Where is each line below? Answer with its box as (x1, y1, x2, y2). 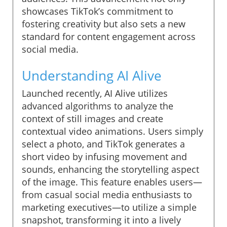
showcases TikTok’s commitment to (22, 5, 173, 17)
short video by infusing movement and (22, 150, 187, 163)
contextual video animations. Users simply (22, 125, 203, 137)
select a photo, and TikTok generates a (22, 137, 185, 150)
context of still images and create (22, 112, 163, 125)
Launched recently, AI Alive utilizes (22, 87, 168, 99)
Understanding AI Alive (22, 66, 162, 85)
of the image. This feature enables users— (22, 175, 202, 188)
